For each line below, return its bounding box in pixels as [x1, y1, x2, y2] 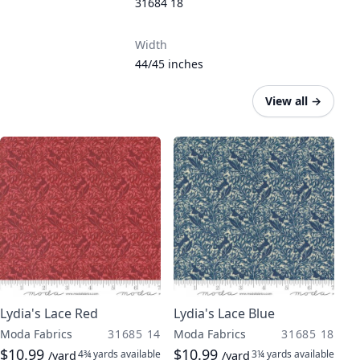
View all [265, 93, 308, 108]
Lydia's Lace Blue [174, 305, 275, 322]
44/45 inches [135, 56, 203, 72]
